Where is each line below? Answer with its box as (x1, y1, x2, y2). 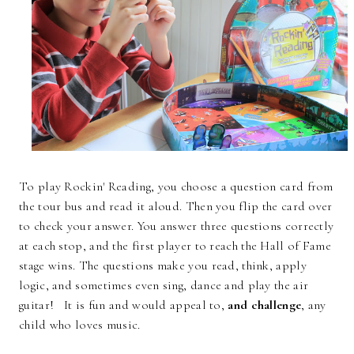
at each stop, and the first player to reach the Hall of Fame (19, 237, 331, 254)
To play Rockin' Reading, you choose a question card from (19, 178, 333, 194)
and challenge (228, 296, 302, 313)
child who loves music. (19, 316, 144, 333)
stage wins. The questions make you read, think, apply (19, 257, 307, 273)
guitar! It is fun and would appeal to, (19, 296, 228, 313)
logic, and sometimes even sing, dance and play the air (19, 277, 309, 293)
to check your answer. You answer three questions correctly (19, 217, 334, 234)
